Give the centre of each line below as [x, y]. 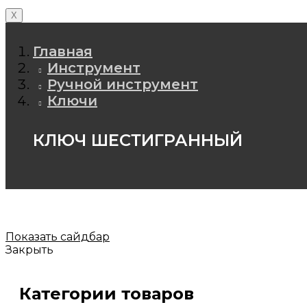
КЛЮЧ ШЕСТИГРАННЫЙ [138, 140]
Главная [63, 52]
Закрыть [29, 249]
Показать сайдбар [58, 236]
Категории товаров [107, 293]
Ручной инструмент [123, 85]
